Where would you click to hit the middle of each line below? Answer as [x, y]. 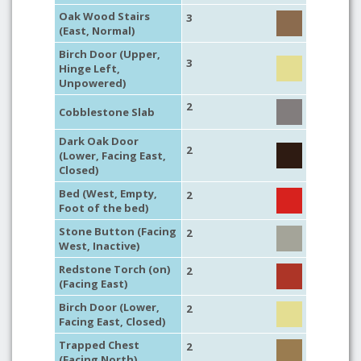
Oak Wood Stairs [104, 16]
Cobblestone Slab [107, 112]
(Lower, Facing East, [112, 156]
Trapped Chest [99, 345]
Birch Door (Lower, [109, 307]
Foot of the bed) [104, 208]
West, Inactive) [99, 246]
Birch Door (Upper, [110, 54]
